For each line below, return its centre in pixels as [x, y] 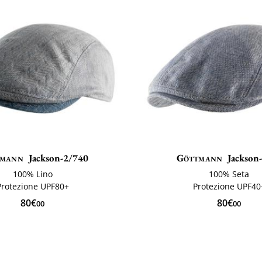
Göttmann [199, 158]
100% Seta [229, 174]
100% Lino [32, 174]
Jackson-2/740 [58, 158]
